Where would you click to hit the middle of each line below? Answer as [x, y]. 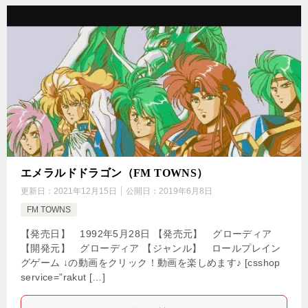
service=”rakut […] [63, 277]
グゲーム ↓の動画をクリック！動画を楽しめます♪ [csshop [151, 263]
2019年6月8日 [186, 191]
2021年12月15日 [85, 191]
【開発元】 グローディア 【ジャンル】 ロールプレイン [151, 249]
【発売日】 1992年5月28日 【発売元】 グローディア [146, 234]
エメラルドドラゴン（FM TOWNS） [114, 173]
